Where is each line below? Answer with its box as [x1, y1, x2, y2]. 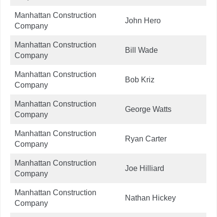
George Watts [125, 105, 171, 113]
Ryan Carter [125, 134, 167, 143]
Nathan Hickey [125, 193, 176, 202]
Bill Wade [125, 46, 158, 54]
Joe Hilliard [125, 164, 166, 172]
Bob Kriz [125, 75, 155, 84]
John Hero [125, 16, 161, 25]
